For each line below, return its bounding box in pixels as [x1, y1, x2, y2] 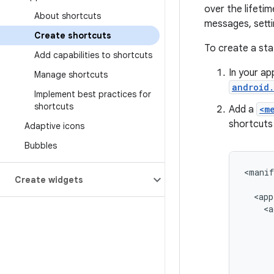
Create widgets [15, 174, 83, 185]
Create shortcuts [34, 30, 111, 41]
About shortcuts [34, 10, 101, 21]
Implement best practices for [34, 89, 151, 100]
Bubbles [24, 140, 57, 151]
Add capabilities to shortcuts [34, 50, 152, 61]
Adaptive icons [24, 120, 84, 131]
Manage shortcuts [34, 69, 108, 80]
